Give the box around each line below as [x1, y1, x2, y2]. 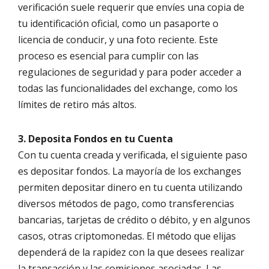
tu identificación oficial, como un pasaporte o [18, 17, 219, 31]
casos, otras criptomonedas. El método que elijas [18, 229, 236, 243]
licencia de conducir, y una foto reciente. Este [18, 33, 218, 47]
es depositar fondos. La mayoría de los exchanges [18, 165, 241, 178]
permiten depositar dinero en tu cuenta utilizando [18, 181, 243, 195]
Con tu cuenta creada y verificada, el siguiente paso [18, 148, 247, 162]
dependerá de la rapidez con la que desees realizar [18, 246, 244, 259]
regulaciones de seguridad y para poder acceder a [18, 65, 241, 79]
